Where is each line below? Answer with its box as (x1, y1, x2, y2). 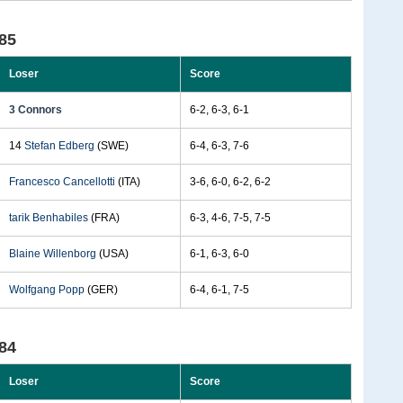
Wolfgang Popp (9, 283, 85, 296)
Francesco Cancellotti (9, 175, 115, 188)
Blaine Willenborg (9, 247, 96, 260)
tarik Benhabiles (9, 211, 88, 224)
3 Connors (9, 103, 62, 116)
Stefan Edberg (24, 139, 94, 152)
